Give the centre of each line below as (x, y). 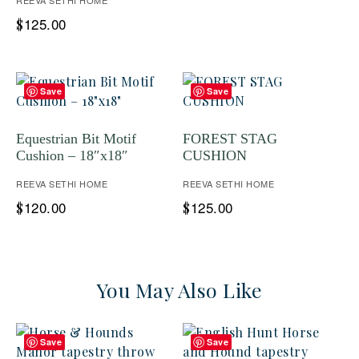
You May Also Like (179, 290)
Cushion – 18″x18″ (72, 155)
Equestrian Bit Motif (76, 139)
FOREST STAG (230, 139)
